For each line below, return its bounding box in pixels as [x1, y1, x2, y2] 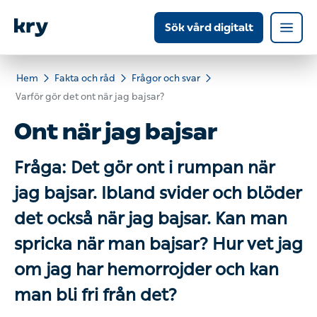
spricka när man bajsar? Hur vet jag [14, 238, 301, 262]
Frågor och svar [125, 73, 189, 86]
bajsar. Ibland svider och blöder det [14, 187, 301, 211]
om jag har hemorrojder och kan [14, 263, 275, 287]
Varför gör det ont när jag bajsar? [16, 94, 149, 108]
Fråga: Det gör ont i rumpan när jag [14, 161, 299, 185]
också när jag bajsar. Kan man [14, 212, 258, 236]
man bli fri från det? [14, 289, 174, 313]
